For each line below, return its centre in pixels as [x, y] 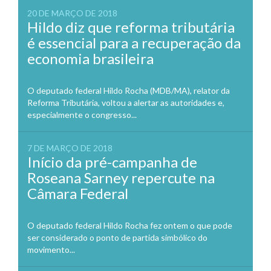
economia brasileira [90, 58]
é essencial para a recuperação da [134, 42]
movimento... [51, 249]
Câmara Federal [78, 193]
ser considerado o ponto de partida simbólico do [117, 237]
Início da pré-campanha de [112, 162]
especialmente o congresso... [82, 114]
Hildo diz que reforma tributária [131, 27]
